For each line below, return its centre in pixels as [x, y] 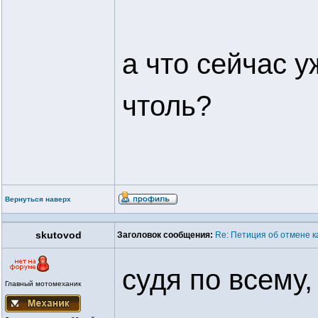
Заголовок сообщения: [165, 235]
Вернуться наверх [38, 199]
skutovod [58, 235]
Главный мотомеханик [43, 284]
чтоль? [167, 106]
